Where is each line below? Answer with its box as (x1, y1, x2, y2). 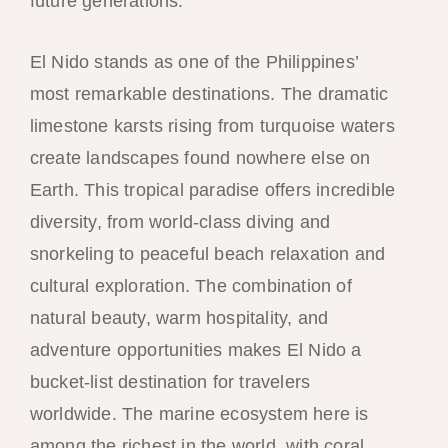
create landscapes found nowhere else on (29, 147, 371, 168)
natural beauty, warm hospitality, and (29, 307, 329, 328)
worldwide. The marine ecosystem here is (29, 403, 369, 424)
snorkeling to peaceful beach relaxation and (29, 243, 386, 264)
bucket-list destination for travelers (29, 371, 311, 392)
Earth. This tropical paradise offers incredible (29, 179, 396, 200)
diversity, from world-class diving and (29, 211, 331, 232)
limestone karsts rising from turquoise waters (29, 115, 395, 136)
